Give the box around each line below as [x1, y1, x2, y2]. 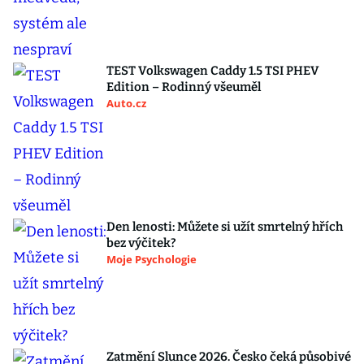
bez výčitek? [106, 236, 176, 250]
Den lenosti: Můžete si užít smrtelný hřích [106, 219, 343, 234]
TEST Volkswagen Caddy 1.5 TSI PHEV [106, 63, 319, 78]
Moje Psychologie [106, 252, 197, 266]
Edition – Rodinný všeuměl [106, 80, 261, 94]
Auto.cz [106, 96, 146, 110]
